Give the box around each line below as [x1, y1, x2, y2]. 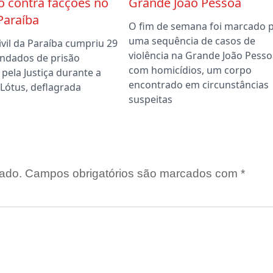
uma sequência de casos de [128, 34, 255, 48]
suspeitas [128, 93, 172, 107]
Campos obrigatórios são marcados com [25, 167, 241, 180]
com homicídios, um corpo [128, 63, 252, 77]
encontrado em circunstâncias [128, 78, 269, 92]
